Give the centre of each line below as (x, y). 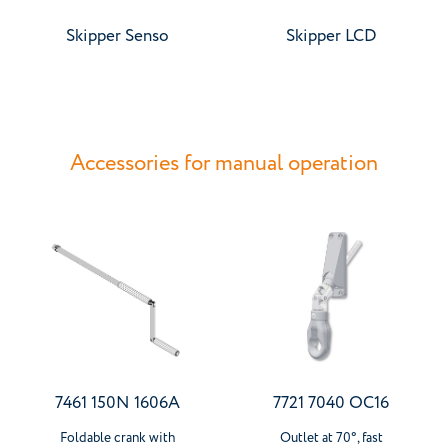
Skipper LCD (331, 36)
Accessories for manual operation (224, 163)
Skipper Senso (117, 36)
